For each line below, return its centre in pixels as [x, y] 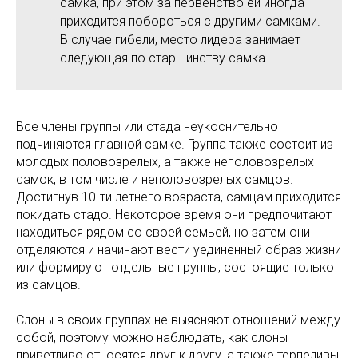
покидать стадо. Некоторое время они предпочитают [174, 214]
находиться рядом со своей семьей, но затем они [163, 232]
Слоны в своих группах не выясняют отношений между [178, 320]
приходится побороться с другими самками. [190, 21]
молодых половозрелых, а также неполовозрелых [165, 161]
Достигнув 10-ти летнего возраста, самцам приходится [179, 197]
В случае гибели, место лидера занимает [180, 39]
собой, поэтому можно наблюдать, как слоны [152, 337]
